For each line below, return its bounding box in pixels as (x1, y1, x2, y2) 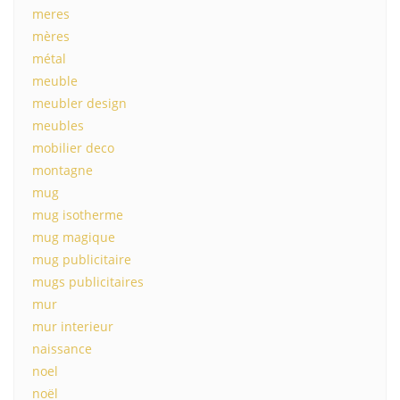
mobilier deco (32, 139, 114, 156)
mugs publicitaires (32, 273, 144, 290)
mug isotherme (32, 206, 123, 223)
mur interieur (32, 318, 113, 335)
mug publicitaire (32, 251, 131, 268)
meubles (32, 117, 84, 134)
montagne (32, 162, 93, 179)
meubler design (32, 95, 127, 112)
